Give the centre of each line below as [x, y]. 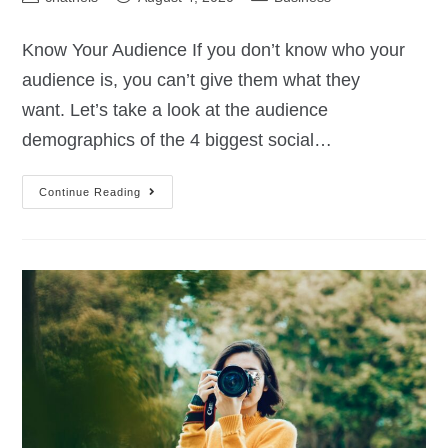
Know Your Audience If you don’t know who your [214, 50]
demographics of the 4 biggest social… [177, 140]
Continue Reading [90, 192]
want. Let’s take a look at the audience [175, 110]
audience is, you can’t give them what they [191, 80]
